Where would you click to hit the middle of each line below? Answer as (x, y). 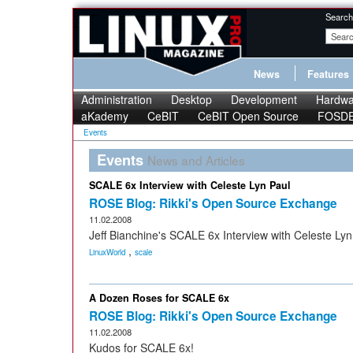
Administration (117, 99)
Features (328, 74)
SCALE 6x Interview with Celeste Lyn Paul (190, 185)
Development (264, 99)
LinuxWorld (107, 252)
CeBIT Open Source (248, 116)
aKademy (105, 116)
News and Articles (196, 160)
